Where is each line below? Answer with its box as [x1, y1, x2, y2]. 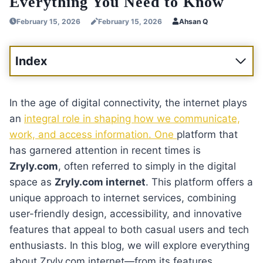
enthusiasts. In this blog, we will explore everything [9, 239, 249, 251]
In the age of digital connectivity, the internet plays [9, 96, 247, 109]
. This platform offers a [146, 176, 253, 188]
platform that [177, 128, 238, 140]
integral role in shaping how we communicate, [24, 112, 240, 124]
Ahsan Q [179, 16, 208, 26]
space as [9, 176, 55, 188]
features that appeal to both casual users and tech [9, 223, 249, 235]
